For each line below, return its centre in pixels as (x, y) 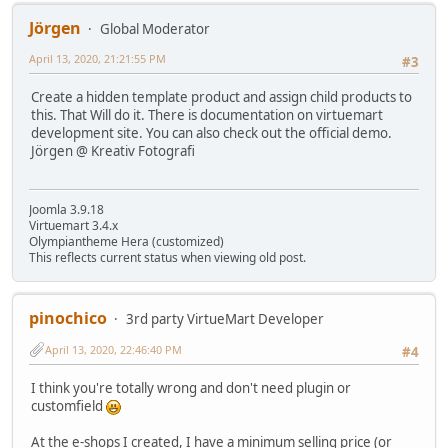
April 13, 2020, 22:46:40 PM (113, 349)
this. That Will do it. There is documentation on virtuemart (207, 114)
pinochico (68, 318)
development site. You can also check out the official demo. (211, 132)
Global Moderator (155, 29)
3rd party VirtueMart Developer (225, 319)
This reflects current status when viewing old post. (167, 258)
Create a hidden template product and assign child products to (221, 96)
